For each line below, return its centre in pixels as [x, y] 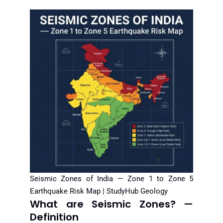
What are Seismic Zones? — [111, 204]
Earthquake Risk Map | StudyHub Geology [99, 191]
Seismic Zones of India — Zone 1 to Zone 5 [111, 179]
